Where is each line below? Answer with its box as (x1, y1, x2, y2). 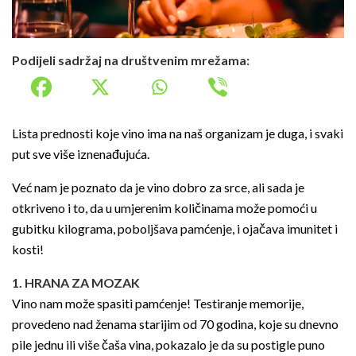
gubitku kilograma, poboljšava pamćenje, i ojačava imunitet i (12, 221, 338, 237)
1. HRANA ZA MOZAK (12, 275, 140, 291)
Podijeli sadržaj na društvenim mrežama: (12, 52, 250, 68)
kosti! (12, 242, 44, 257)
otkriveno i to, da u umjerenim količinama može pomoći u (12, 200, 317, 216)
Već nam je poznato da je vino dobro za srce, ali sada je (12, 180, 304, 195)
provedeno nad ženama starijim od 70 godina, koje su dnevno (12, 316, 339, 332)
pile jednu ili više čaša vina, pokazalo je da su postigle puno (12, 337, 325, 353)
